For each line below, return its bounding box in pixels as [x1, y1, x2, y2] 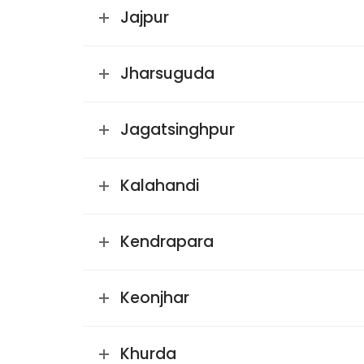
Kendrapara [120, 231, 214, 253]
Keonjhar [120, 287, 189, 309]
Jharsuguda [120, 63, 214, 84]
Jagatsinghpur [120, 119, 235, 141]
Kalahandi [120, 175, 199, 197]
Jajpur [120, 6, 169, 28]
